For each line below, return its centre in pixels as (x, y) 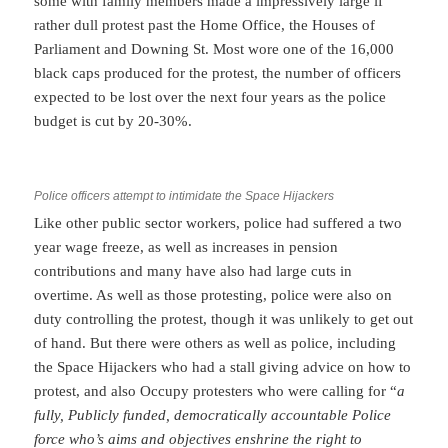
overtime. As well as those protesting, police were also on (213, 294)
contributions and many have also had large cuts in (193, 270)
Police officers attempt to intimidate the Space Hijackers (184, 195)
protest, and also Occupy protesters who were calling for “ (216, 390)
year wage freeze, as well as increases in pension (186, 246)
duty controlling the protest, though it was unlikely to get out (224, 318)
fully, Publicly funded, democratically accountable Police (213, 414)
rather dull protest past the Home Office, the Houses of (205, 24)
